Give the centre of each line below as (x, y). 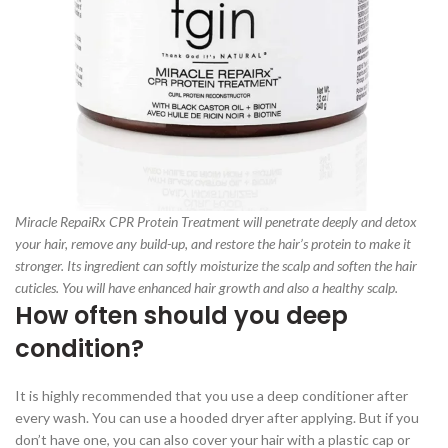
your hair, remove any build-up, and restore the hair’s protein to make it (213, 243)
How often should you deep (181, 315)
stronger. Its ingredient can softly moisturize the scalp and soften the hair (216, 265)
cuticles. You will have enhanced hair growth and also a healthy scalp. (206, 287)
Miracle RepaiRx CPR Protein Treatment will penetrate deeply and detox (216, 221)
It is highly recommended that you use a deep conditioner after (211, 395)
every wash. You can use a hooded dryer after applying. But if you (217, 417)
